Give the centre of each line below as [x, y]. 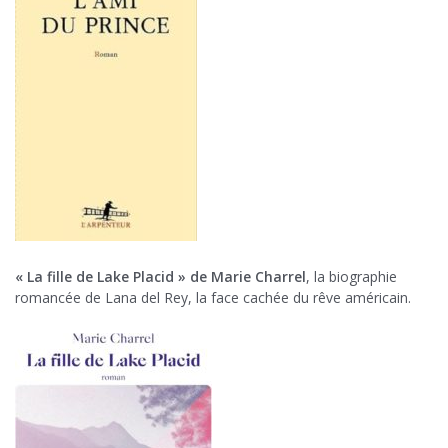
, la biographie [351, 277]
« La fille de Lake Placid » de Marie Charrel [160, 277]
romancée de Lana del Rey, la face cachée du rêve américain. [213, 298]
